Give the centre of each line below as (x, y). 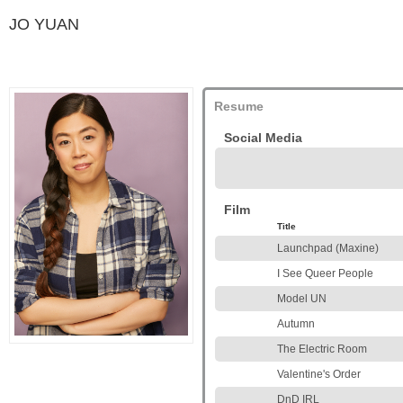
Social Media (263, 138)
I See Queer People (325, 273)
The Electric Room (322, 349)
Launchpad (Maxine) (328, 248)
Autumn (296, 324)
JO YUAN (44, 24)
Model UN (302, 299)
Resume (239, 106)
